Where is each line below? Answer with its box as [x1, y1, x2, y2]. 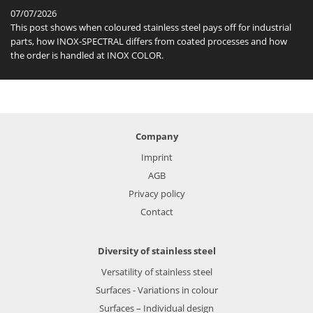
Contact [140, 205, 173, 219]
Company [135, 130, 178, 143]
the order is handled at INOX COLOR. [10, 49, 163, 62]
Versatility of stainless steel [101, 265, 212, 279]
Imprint [140, 151, 173, 164]
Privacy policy [128, 187, 185, 201]
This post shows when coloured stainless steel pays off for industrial [10, 21, 291, 34]
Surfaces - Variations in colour [95, 284, 218, 297]
